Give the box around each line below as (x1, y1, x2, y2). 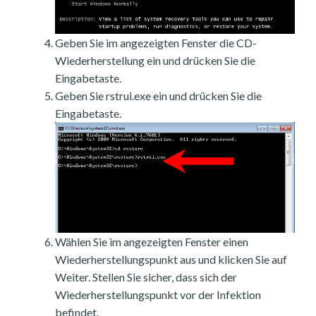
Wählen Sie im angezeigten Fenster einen (55, 235, 248, 249)
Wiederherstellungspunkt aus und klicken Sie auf (55, 253, 287, 267)
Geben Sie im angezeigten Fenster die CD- (55, 35, 257, 49)
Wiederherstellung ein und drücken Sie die (55, 53, 255, 67)
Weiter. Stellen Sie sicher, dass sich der (55, 270, 237, 284)
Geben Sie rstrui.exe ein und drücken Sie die (55, 88, 262, 102)
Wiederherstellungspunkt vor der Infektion (55, 288, 261, 302)
